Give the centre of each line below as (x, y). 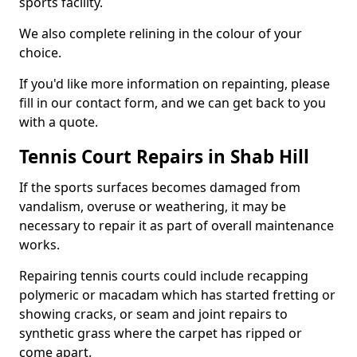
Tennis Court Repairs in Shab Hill (164, 157)
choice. (40, 53)
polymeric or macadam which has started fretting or (177, 295)
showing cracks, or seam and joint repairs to (153, 314)
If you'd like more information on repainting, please (175, 84)
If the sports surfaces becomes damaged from (160, 187)
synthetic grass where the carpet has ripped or (161, 333)
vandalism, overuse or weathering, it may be (153, 206)
